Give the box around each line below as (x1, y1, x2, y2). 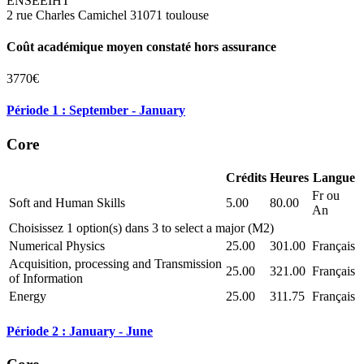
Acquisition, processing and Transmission (9, 257, 222, 271)
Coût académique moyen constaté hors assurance (6, 39, 276, 54)
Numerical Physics (9, 239, 105, 253)
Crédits (226, 171, 266, 185)
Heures (270, 171, 309, 185)
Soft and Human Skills (9, 196, 125, 210)
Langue (312, 171, 355, 185)
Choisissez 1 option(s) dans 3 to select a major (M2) (9, 221, 274, 236)
